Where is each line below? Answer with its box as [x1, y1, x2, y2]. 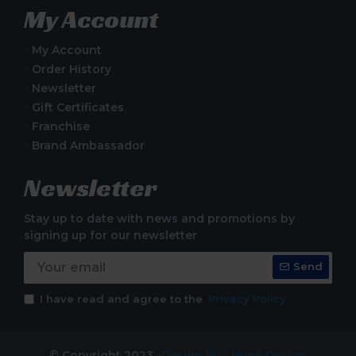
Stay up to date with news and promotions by [24, 211, 295, 226]
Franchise [32, 118, 90, 133]
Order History [32, 61, 111, 76]
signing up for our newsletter [24, 227, 197, 242]
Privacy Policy [208, 292, 286, 305]
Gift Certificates [32, 99, 124, 114]
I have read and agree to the [40, 292, 206, 305]
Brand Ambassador [32, 137, 145, 153]
